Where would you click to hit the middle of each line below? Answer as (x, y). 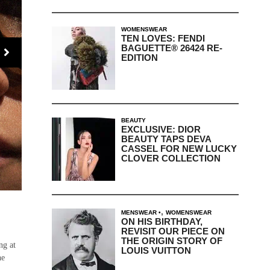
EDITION (139, 57)
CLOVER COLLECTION (171, 158)
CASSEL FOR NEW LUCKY (179, 148)
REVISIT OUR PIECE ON (173, 231)
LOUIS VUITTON (156, 250)
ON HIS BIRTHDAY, (162, 221)
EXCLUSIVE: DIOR (161, 129)
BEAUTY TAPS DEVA (166, 139)
